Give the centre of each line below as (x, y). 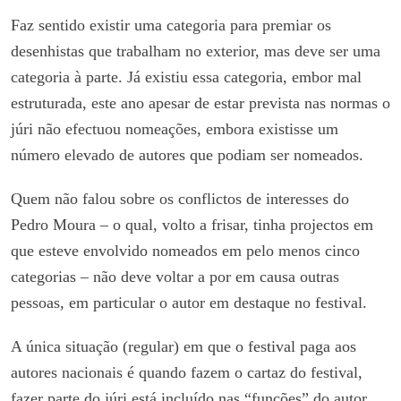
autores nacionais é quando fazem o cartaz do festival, (187, 372)
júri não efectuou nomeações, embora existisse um (175, 128)
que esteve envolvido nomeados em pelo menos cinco (185, 250)
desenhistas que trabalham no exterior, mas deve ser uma (196, 51)
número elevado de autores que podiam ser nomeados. (187, 154)
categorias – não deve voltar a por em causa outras (175, 276)
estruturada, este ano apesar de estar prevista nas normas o (200, 102)
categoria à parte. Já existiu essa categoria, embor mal (186, 77)
